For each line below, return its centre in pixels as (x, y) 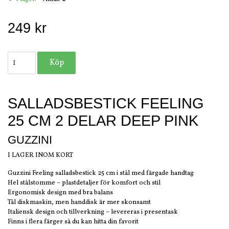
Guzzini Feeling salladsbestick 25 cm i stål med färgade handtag (101, 174)
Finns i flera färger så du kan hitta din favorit (73, 222)
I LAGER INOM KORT (40, 156)
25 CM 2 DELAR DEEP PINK (103, 121)
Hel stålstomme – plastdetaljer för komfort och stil (84, 183)
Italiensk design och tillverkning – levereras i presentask (93, 212)
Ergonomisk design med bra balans (60, 193)
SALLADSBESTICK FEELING (106, 104)
